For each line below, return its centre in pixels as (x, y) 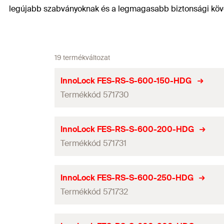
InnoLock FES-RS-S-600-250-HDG (127, 177)
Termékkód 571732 (94, 191)
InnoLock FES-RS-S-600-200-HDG (127, 129)
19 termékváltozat (82, 58)
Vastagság (40, 211)
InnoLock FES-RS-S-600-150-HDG (126, 80)
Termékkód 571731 (93, 143)
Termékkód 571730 (95, 94)
